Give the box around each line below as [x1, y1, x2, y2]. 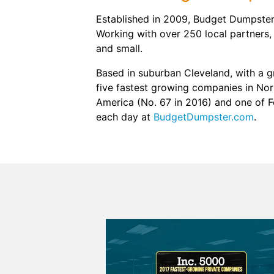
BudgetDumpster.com [154, 111, 254, 123]
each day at [96, 111, 154, 123]
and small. [96, 42, 143, 54]
